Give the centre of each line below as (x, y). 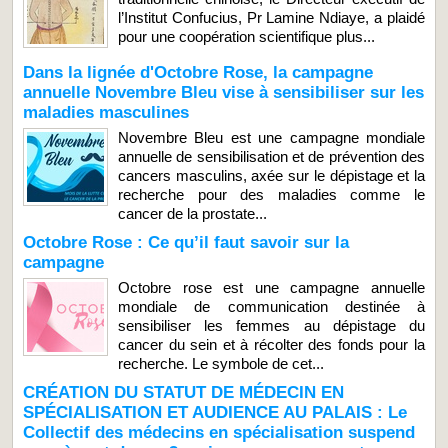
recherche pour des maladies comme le (271, 194)
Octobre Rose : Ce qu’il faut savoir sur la (186, 242)
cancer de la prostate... (192, 213)
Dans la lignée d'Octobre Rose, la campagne (198, 72)
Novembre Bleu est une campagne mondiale (271, 137)
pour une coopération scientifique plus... (246, 36)
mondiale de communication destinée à (271, 306)
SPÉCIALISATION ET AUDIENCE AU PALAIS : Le (215, 412)
